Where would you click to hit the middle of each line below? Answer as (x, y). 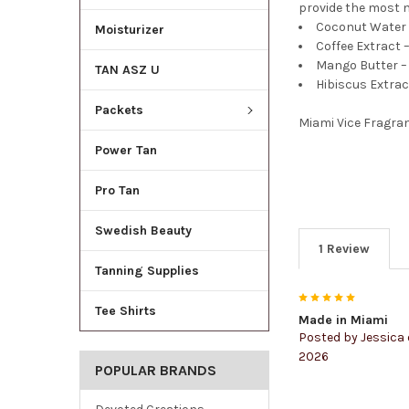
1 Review (345, 248)
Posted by (330, 337)
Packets (119, 110)
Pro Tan (117, 190)
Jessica (383, 337)
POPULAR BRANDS (155, 370)
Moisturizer (129, 30)
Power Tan (126, 150)
